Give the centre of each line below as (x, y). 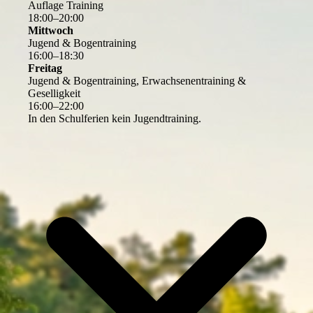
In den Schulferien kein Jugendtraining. (115, 119)
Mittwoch (51, 31)
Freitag (45, 68)
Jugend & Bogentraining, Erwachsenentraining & (137, 81)
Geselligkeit (54, 94)
